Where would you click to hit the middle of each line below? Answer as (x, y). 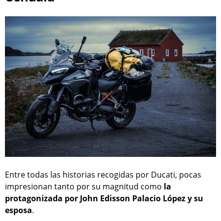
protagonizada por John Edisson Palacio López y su (104, 199)
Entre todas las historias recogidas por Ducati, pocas (103, 175)
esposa (18, 210)
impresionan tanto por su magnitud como (84, 187)
